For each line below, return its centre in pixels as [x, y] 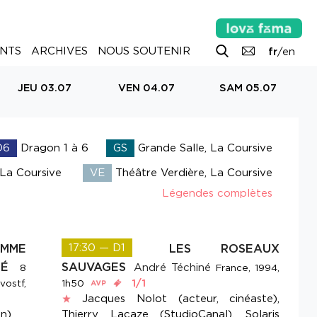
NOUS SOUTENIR [144, 51]
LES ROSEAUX [225, 249]
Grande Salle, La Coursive [203, 148]
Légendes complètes [217, 194]
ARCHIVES [59, 51]
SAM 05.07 [248, 88]
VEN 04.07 [146, 88]
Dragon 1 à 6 [52, 148]
